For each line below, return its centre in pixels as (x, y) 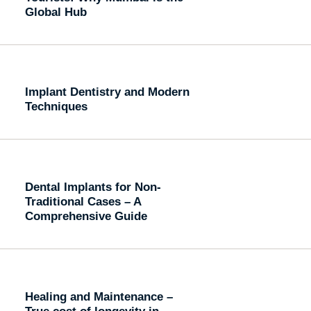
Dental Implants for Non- (93, 187)
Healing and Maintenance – (99, 296)
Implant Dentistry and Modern (107, 92)
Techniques (56, 107)
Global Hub (56, 11)
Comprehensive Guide (86, 216)
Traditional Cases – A (83, 202)
